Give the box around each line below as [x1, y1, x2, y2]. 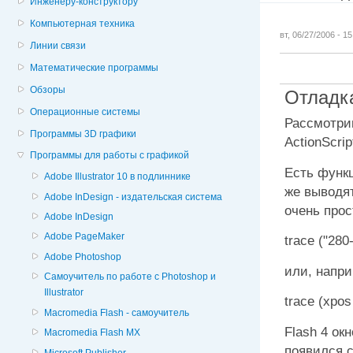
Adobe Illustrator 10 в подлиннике [44, 171, 191, 183]
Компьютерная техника [30, 18, 136, 30]
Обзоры [30, 84, 66, 95]
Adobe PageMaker [44, 231, 125, 243]
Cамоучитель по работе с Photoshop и [44, 271, 217, 283]
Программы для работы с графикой [30, 150, 190, 162]
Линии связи [30, 40, 87, 52]
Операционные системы [30, 106, 141, 117]
